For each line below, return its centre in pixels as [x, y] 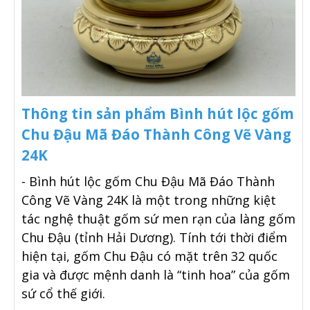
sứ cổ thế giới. [63, 294]
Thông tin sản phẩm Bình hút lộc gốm [158, 114]
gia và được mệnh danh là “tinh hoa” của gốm [156, 275]
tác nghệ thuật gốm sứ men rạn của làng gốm [158, 219]
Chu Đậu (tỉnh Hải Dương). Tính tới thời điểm [154, 238]
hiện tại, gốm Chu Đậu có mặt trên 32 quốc [149, 256]
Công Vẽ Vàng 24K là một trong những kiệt [149, 200]
